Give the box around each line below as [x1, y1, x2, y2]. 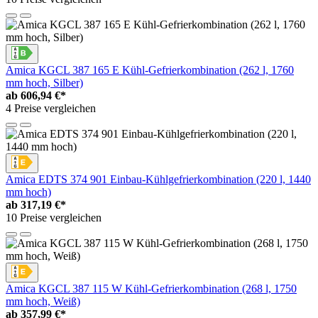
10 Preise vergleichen [6, 212, 102, 224]
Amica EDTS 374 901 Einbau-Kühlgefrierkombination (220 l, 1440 [6, 173, 311, 186]
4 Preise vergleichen [6, 102, 96, 115]
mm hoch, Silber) [6, 77, 83, 89]
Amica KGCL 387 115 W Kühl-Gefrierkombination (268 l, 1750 [6, 283, 297, 295]
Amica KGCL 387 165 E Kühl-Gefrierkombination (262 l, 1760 [6, 64, 294, 77]
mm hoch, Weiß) [6, 295, 80, 308]
